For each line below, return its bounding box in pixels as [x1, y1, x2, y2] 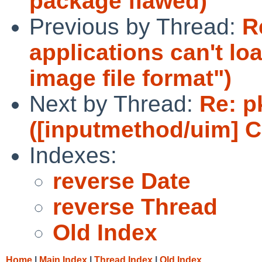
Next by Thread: [29, 91, 199, 116]
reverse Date [53, 168, 191, 194]
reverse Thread [53, 194, 218, 219]
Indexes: [29, 142, 117, 168]
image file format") [29, 65, 232, 91]
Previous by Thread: [29, 13, 242, 39]
